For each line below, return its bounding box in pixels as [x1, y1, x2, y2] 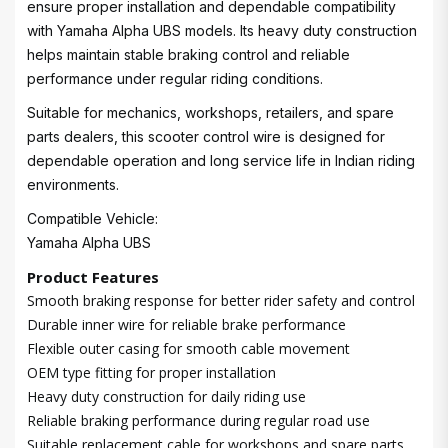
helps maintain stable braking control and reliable [27, 46, 350, 63]
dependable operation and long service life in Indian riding [27, 152, 415, 169]
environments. [27, 176, 119, 193]
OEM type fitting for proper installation [27, 363, 276, 382]
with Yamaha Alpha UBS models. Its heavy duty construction [27, 22, 417, 39]
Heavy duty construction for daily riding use [27, 387, 306, 406]
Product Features [27, 267, 159, 287]
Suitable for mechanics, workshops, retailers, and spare [27, 104, 394, 121]
